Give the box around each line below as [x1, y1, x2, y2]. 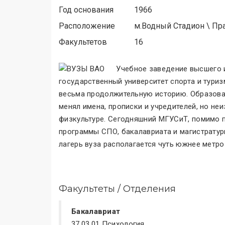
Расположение [59, 21, 115, 31]
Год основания [59, 5, 114, 15]
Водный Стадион [142, 21, 204, 31]
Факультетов [59, 37, 107, 47]
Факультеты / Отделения [59, 183, 176, 194]
